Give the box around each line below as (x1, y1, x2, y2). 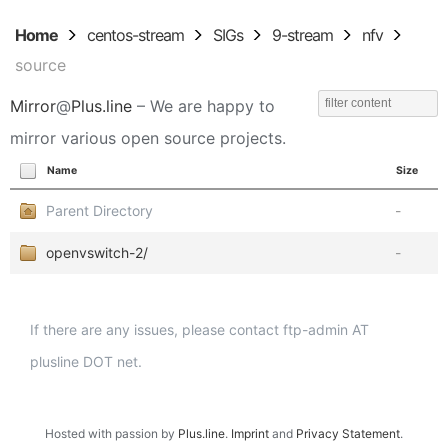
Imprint (231, 426, 269, 441)
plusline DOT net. (30, 353, 142, 370)
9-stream (272, 25, 333, 45)
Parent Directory (46, 202, 153, 219)
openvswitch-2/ (46, 244, 148, 261)
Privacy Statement (296, 426, 400, 441)
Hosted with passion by (45, 426, 178, 441)
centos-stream (87, 25, 184, 45)
